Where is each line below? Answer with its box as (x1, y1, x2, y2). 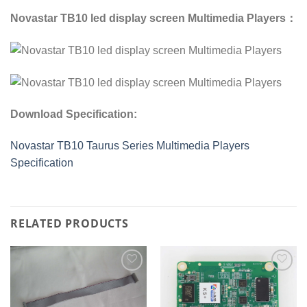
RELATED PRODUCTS (10, 215, 129, 231)
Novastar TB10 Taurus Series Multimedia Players (10, 139, 249, 151)
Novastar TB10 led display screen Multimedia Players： (10, 12, 297, 25)
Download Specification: (10, 108, 137, 120)
